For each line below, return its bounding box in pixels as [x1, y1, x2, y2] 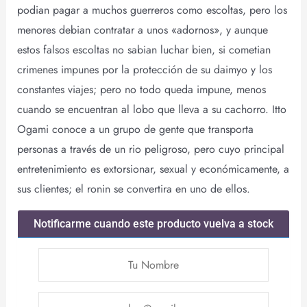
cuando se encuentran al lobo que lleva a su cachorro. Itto [16, 101, 286, 117]
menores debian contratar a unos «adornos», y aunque [16, 21, 268, 38]
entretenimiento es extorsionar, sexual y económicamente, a [16, 160, 289, 177]
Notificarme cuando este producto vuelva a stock [34, 217, 273, 230]
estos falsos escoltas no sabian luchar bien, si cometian [16, 41, 271, 58]
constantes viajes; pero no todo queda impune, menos [16, 81, 266, 97]
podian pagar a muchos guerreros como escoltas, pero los [16, 1, 287, 18]
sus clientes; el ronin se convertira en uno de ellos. [16, 180, 250, 197]
